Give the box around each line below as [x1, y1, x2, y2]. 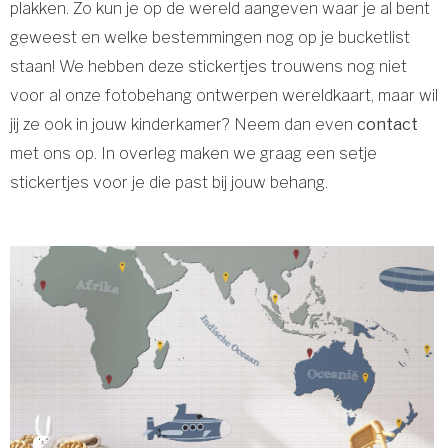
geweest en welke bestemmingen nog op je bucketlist [10, 28, 410, 47]
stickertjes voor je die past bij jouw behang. [10, 173, 328, 192]
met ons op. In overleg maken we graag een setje [10, 144, 377, 163]
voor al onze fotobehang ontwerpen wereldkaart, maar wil [10, 86, 438, 105]
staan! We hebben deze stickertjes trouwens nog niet [10, 57, 407, 76]
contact [357, 115, 418, 134]
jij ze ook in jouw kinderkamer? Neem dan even [10, 115, 357, 134]
